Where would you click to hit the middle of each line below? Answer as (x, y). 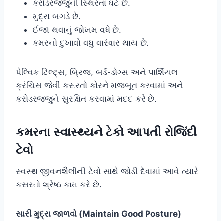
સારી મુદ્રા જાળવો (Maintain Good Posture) (98, 213)
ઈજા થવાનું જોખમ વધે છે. (77, 29)
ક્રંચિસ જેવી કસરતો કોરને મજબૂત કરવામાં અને (99, 85)
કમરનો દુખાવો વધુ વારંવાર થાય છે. (91, 43)
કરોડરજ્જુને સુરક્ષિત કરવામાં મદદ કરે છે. (86, 98)
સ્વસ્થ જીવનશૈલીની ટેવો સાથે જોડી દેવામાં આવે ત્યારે (107, 171)
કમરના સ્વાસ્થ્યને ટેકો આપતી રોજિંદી (106, 132)
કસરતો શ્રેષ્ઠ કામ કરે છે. (59, 184)
